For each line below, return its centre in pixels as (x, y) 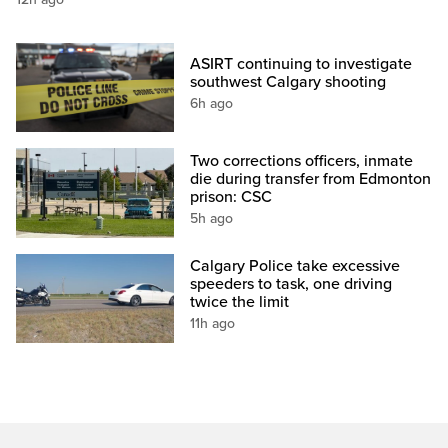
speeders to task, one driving (291, 283)
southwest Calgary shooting (288, 82)
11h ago (213, 323)
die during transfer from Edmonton (311, 178)
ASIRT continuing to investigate (301, 64)
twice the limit (240, 301)
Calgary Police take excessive (295, 265)
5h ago (212, 218)
